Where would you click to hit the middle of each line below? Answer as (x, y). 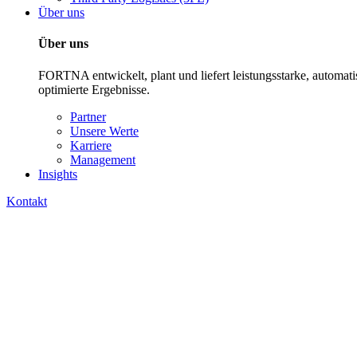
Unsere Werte (104, 131)
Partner (88, 116)
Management (103, 159)
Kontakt (27, 201)
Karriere (91, 145)
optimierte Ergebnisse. (94, 89)
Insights (58, 174)
